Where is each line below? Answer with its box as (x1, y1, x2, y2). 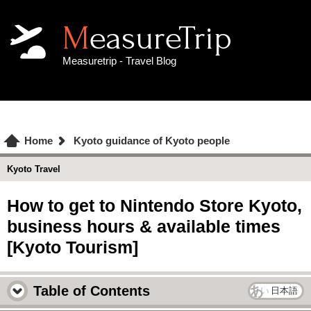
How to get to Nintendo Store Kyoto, (7, 196, 302, 215)
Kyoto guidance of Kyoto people (74, 135, 230, 146)
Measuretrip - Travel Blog (62, 55, 176, 67)
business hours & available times (7, 217, 280, 236)
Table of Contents (33, 283, 150, 299)
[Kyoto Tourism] (7, 237, 138, 257)
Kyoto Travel (7, 164, 60, 174)
